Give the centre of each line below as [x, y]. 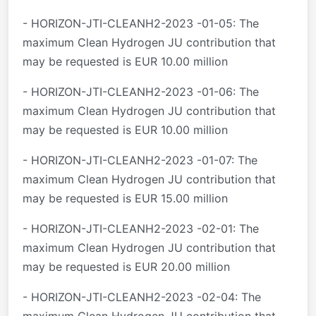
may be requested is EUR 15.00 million [125, 199]
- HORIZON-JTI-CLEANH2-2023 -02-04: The [142, 297]
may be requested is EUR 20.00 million [126, 267]
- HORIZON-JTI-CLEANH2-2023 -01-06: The [141, 92]
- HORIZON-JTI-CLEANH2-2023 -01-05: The [141, 24]
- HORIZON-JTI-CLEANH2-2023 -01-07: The [140, 160]
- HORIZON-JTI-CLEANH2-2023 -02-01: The [141, 229]
